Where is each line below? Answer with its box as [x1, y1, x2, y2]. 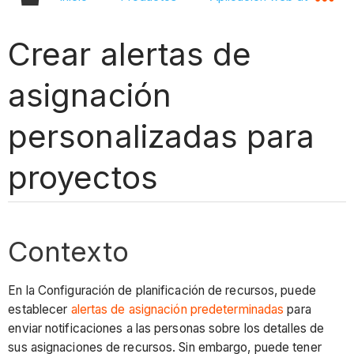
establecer [8, 302, 71, 318]
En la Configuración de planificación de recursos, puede [8, 283, 316, 299]
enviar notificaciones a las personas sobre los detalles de [8, 321, 325, 337]
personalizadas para [8, 116, 314, 156]
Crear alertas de [8, 34, 251, 73]
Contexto [8, 234, 130, 268]
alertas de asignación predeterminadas [70, 302, 284, 318]
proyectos [8, 157, 158, 197]
